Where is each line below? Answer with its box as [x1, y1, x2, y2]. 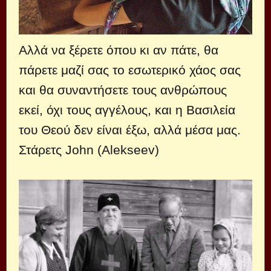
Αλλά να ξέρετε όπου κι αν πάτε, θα [19, 42, 218, 57]
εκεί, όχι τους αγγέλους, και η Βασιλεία [19, 102, 235, 117]
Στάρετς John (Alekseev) [19, 142, 159, 157]
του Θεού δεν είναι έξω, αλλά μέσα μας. [19, 122, 241, 137]
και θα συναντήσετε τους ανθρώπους [19, 82, 227, 97]
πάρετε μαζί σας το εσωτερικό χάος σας [19, 62, 241, 77]
